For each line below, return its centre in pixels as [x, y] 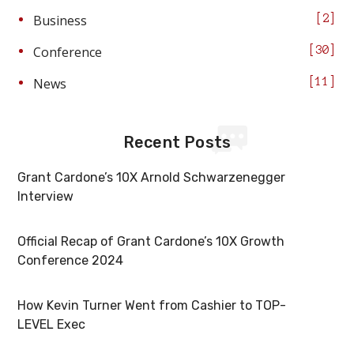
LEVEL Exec [52, 325]
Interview [46, 197]
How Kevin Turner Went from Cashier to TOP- [152, 306]
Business [60, 21]
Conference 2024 [71, 261]
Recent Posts [177, 143]
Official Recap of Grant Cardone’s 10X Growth [151, 242]
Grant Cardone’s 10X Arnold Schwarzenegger [152, 178]
